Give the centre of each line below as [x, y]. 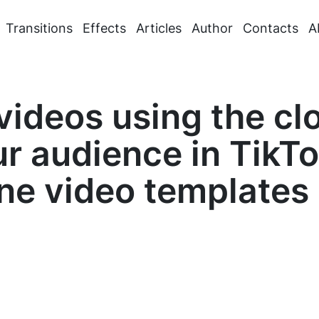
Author [212, 28]
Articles [158, 28]
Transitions [39, 28]
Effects [104, 28]
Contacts [270, 28]
